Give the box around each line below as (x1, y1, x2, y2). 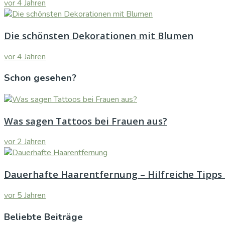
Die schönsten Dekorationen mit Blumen (4, 29, 193, 42)
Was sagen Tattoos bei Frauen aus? (4, 114, 167, 127)
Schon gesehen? (4, 71, 76, 85)
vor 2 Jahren (4, 136, 46, 148)
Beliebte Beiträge (4, 210, 83, 223)
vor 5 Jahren (4, 189, 46, 201)
